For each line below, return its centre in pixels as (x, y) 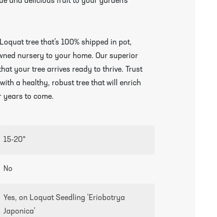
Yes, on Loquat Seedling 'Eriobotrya (64, 198)
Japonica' (20, 212)
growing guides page (59, 164)
